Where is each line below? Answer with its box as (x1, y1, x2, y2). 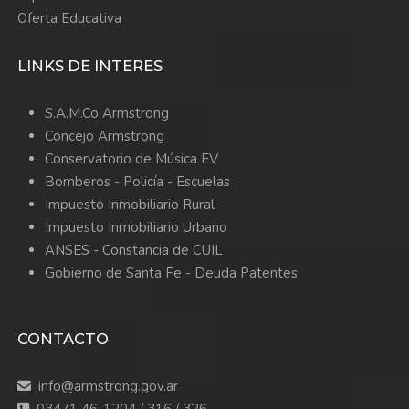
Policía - (122, 173, 176, 192)
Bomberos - (44, 173, 123, 192)
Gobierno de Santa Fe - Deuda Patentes (44, 264, 298, 283)
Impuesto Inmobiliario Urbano (44, 218, 227, 237)
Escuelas (175, 173, 230, 192)
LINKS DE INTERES (16, 57, 163, 76)
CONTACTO (16, 330, 109, 349)
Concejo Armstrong (44, 127, 164, 146)
